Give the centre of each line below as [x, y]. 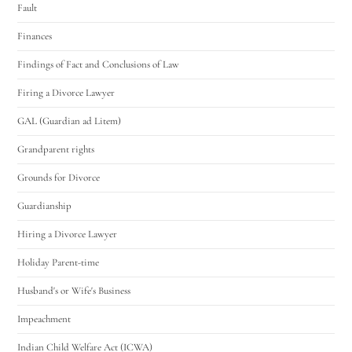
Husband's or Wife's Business [74, 290]
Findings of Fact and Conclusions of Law [99, 64]
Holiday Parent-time [59, 262]
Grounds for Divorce [59, 177]
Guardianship [45, 205]
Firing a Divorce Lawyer [66, 92]
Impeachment [44, 319]
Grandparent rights [56, 149]
